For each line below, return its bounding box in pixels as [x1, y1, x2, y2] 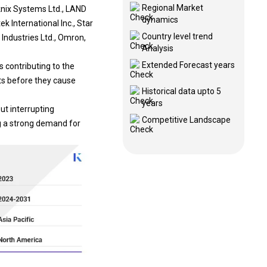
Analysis [141, 44, 173, 53]
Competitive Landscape [141, 115, 231, 125]
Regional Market [141, 3, 203, 13]
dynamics [141, 15, 178, 24]
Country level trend [141, 32, 213, 41]
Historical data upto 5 [141, 86, 221, 96]
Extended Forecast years [141, 60, 235, 70]
